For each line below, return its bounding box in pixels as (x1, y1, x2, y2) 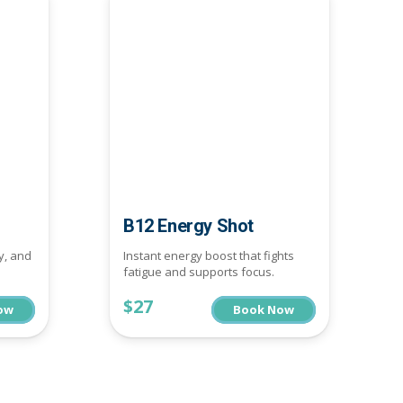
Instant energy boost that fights (123, 247, 294, 264)
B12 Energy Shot (123, 214, 254, 237)
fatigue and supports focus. (123, 264, 274, 281)
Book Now (233, 300, 294, 318)
